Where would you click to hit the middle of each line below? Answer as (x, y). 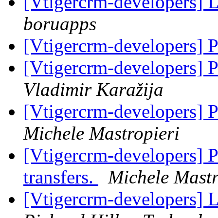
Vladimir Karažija (93, 90)
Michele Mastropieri (101, 133)
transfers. (61, 177)
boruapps (60, 24)
